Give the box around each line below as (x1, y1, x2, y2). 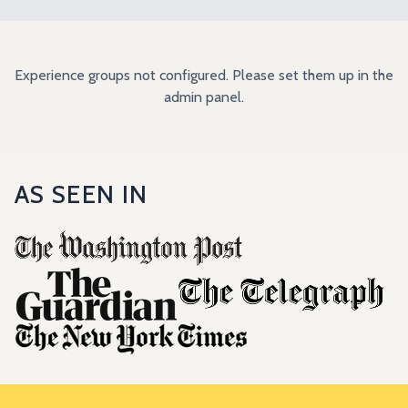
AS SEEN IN (15, 179, 148, 209)
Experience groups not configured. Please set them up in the (15, 66, 393, 84)
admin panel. (164, 88, 244, 106)
